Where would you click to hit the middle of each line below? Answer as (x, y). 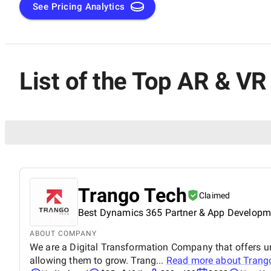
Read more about (205, 260)
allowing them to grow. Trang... (98, 260)
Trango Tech (132, 195)
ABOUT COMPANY (63, 233)
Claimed (215, 195)
